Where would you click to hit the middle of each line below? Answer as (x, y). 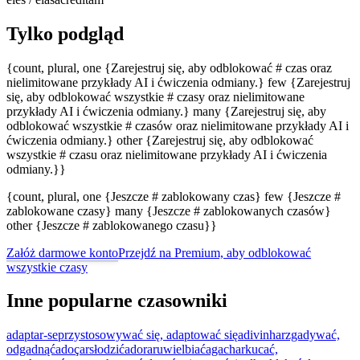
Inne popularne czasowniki (117, 301)
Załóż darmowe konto (62, 252)
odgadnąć (31, 350)
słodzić (107, 350)
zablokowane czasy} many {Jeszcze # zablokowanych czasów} (169, 211)
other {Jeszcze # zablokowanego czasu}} (112, 225)
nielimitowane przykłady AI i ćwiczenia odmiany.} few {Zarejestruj (178, 82)
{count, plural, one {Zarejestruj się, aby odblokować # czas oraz (169, 67)
